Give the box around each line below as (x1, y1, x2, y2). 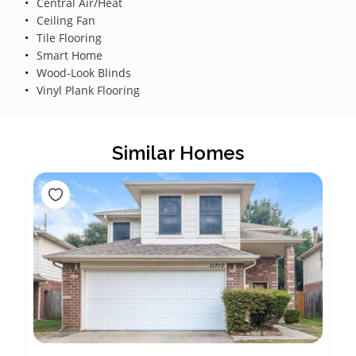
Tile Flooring (33, 29, 102, 45)
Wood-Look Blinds (33, 64, 131, 80)
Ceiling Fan (33, 12, 95, 28)
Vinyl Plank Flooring (33, 82, 140, 98)
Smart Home (33, 47, 103, 63)
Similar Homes (112, 141, 244, 164)
